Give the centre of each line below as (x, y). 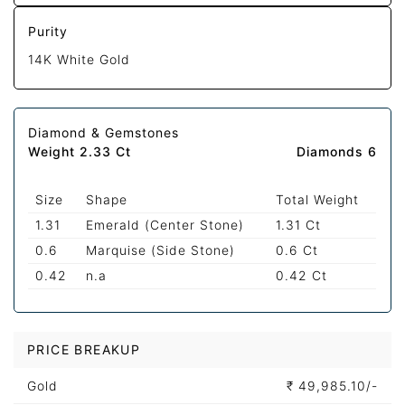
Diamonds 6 (336, 151)
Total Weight (318, 199)
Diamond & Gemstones (104, 132)
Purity (48, 31)
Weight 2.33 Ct (80, 151)
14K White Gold (80, 59)
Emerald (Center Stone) (165, 224)
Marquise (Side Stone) (161, 250)
